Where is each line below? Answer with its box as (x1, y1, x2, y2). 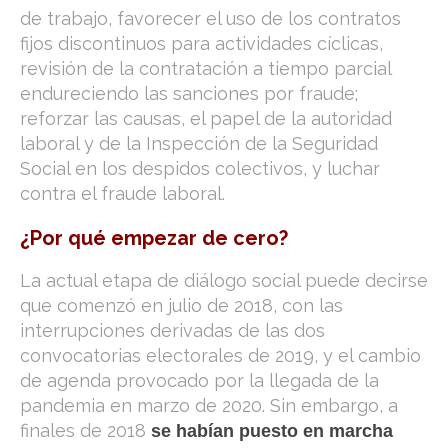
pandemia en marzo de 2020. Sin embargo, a (20, 395, 398, 416)
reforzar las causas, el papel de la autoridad (20, 108, 392, 129)
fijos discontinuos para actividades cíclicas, (20, 33, 383, 54)
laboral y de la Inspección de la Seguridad (20, 133, 378, 154)
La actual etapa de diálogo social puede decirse (20, 270, 428, 291)
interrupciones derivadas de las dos (20, 320, 325, 341)
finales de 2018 (20, 420, 151, 441)
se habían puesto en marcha (151, 421, 393, 441)
